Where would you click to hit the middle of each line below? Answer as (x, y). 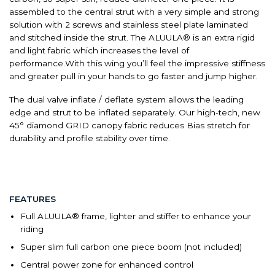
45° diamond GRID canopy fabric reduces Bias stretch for (130, 126)
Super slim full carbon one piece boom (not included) (131, 246)
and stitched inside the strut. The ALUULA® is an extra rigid (132, 37)
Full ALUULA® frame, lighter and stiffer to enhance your (135, 216)
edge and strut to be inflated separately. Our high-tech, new (135, 113)
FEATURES (33, 199)
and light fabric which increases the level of (99, 50)
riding (32, 229)
